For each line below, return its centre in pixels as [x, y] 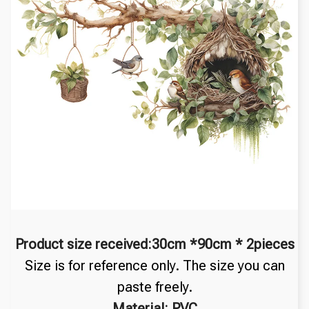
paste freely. [154, 287]
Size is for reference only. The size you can [154, 265]
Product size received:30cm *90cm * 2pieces [154, 244]
